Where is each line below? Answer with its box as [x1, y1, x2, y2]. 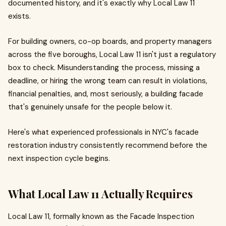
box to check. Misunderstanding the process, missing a [8, 62, 200, 73]
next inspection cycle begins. [8, 153, 110, 163]
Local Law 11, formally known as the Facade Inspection [8, 211, 194, 221]
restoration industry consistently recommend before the [8, 140, 207, 150]
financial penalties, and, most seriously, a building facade [8, 88, 203, 99]
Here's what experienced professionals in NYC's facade [8, 127, 199, 137]
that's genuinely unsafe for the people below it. [8, 101, 172, 112]
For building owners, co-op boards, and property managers [8, 36, 212, 46]
